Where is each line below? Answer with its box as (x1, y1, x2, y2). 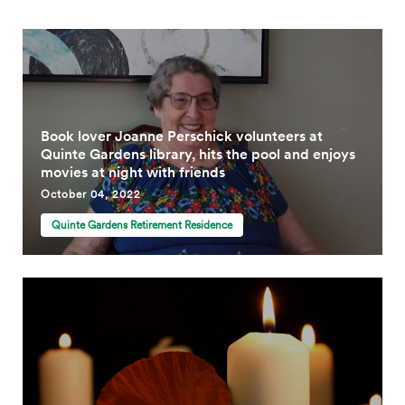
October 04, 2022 (41, 188, 141, 201)
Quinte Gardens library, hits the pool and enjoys (41, 146, 355, 163)
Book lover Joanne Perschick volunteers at (41, 127, 323, 145)
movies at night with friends (41, 164, 225, 181)
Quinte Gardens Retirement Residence (52, 219, 232, 231)
